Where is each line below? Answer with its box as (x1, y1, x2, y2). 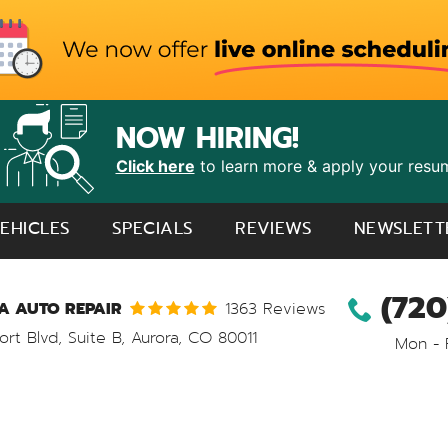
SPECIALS (112, 215, 194, 241)
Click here (115, 155, 195, 176)
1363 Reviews (224, 296, 326, 320)
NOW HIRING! (115, 115, 299, 160)
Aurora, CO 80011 (130, 325, 257, 349)
